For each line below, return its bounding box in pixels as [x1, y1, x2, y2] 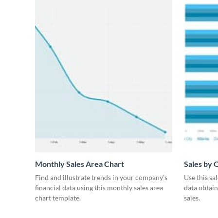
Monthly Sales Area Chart [35, 159, 124, 168]
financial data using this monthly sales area [35, 183, 163, 192]
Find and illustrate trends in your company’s [35, 173, 167, 182]
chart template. [35, 193, 81, 202]
